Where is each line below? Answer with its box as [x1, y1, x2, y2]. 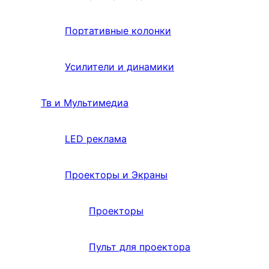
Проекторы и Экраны [65, 168, 168, 181]
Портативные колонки [65, 24, 171, 37]
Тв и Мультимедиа [41, 96, 128, 109]
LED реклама [65, 132, 127, 145]
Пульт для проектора [89, 240, 190, 253]
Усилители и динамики [65, 60, 174, 73]
